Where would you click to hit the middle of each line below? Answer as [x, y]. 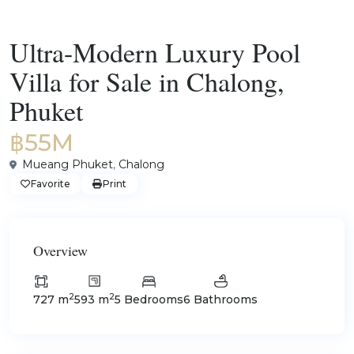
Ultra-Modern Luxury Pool [155, 52]
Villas [92, 28]
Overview [60, 250]
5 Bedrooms [149, 299]
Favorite [51, 184]
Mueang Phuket [68, 164]
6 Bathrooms [220, 299]
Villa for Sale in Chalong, [147, 81]
